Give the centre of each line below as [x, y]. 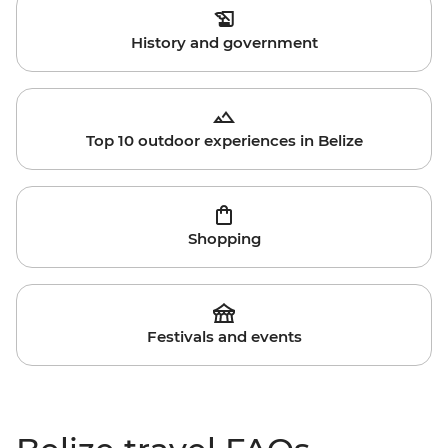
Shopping [224, 239]
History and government [224, 43]
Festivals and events [224, 337]
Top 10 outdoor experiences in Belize [224, 141]
